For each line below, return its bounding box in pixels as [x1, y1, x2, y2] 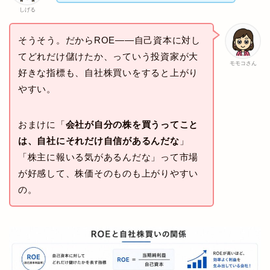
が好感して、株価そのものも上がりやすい [17, 168, 199, 179]
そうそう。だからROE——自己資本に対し [17, 35, 201, 46]
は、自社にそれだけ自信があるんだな [17, 136, 180, 146]
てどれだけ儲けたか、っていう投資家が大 [17, 51, 199, 62]
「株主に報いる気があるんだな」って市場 [17, 152, 199, 163]
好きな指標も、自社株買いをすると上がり [17, 67, 199, 78]
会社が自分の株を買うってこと [65, 119, 199, 130]
